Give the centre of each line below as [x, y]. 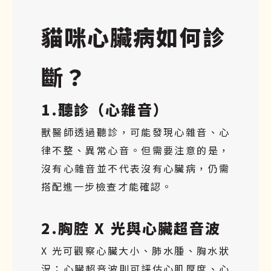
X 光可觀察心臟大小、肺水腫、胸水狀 [135, 250]
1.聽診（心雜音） [105, 109]
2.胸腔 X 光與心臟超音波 [131, 227]
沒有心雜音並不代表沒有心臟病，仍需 [135, 168]
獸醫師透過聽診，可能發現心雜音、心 [135, 132]
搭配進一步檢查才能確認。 [107, 186]
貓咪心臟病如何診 [133, 36]
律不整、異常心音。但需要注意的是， [135, 150]
